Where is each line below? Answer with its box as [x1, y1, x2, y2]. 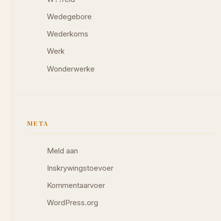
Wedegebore [47, 12, 92, 21]
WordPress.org [47, 198, 99, 208]
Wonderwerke [47, 64, 95, 74]
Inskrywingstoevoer [47, 163, 114, 173]
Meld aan [47, 146, 78, 155]
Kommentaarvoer [47, 181, 106, 190]
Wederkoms [47, 30, 89, 39]
